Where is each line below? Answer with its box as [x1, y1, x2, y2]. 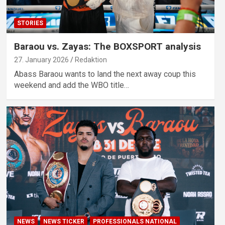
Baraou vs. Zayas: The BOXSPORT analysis [14, 40, 201, 52]
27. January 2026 [14, 55, 69, 64]
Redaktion [74, 55, 107, 64]
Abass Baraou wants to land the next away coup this [14, 69, 196, 79]
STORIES [17, 19, 43, 27]
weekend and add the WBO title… [14, 80, 129, 90]
